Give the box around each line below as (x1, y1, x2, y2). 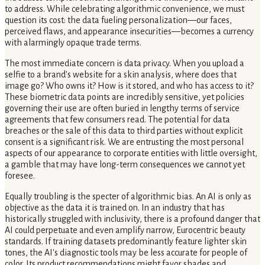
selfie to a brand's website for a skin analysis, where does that (5, 70, 237, 80)
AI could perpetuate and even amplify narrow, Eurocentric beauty (5, 225, 245, 235)
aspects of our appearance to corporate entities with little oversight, (5, 148, 257, 159)
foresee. (5, 171, 35, 181)
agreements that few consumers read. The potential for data (5, 115, 230, 125)
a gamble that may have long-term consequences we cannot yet (5, 160, 245, 170)
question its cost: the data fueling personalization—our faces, (5, 15, 232, 25)
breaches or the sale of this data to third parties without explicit (5, 126, 243, 136)
